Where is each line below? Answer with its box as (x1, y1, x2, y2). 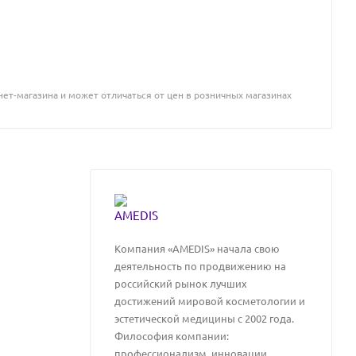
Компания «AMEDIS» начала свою (114, 242, 280, 254)
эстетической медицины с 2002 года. (114, 312, 294, 324)
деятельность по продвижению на (114, 260, 286, 272)
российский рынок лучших (114, 277, 247, 289)
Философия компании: (114, 330, 229, 342)
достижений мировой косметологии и (114, 295, 305, 307)
